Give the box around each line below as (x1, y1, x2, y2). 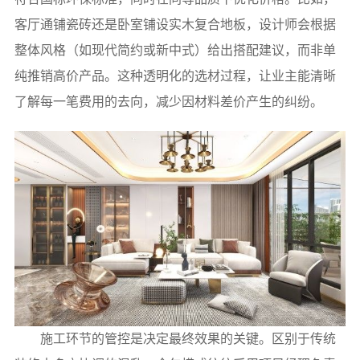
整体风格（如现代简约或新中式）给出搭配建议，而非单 (14, 43, 336, 58)
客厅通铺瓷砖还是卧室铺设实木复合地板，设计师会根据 (14, 18, 336, 32)
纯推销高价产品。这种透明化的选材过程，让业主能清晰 (14, 69, 336, 84)
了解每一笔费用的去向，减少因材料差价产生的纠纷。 (14, 95, 323, 109)
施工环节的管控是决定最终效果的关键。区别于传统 (39, 332, 336, 346)
